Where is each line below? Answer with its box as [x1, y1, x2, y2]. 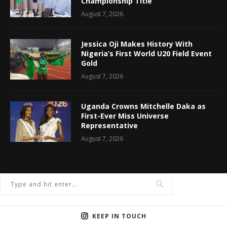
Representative [81, 120, 138, 130]
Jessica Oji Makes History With [81, 39, 193, 49]
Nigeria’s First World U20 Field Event [81, 48, 212, 58]
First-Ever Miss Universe [81, 110, 169, 121]
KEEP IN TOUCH [92, 211, 146, 220]
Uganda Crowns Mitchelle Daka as [81, 101, 206, 111]
